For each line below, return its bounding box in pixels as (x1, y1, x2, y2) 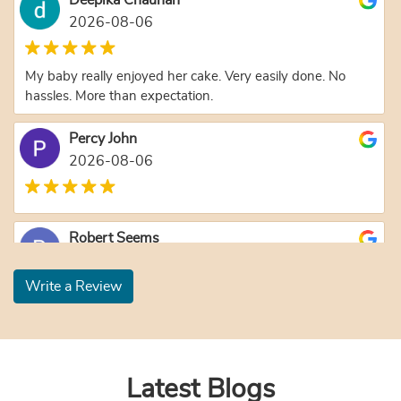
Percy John (69, 131, 137, 146)
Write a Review (25, 278, 122, 294)
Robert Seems (69, 230, 159, 245)
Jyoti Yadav (69, 329, 138, 345)
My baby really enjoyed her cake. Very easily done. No (25, 69, 346, 83)
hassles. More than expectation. (25, 89, 213, 103)
